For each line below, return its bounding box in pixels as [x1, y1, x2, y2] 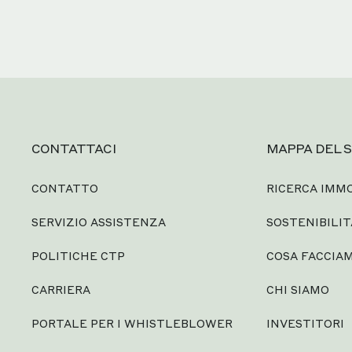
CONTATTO [31, 181, 98, 195]
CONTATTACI [31, 140, 115, 156]
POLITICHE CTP [31, 248, 125, 262]
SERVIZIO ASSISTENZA [31, 214, 166, 229]
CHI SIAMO [266, 282, 329, 296]
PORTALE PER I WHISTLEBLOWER [31, 316, 233, 330]
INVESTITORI [266, 316, 344, 330]
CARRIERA [31, 282, 90, 296]
